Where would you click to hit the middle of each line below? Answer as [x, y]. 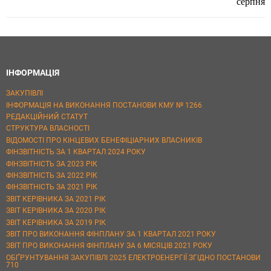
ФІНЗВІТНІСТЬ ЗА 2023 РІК [52, 164]
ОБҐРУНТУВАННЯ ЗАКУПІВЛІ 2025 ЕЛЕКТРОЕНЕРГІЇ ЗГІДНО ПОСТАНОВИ [133, 257]
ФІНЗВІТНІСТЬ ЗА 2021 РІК [52, 187]
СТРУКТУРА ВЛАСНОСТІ [48, 129]
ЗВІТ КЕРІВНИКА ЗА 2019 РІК [56, 222]
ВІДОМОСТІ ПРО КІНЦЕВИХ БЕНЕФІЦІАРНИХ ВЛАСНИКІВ [104, 140]
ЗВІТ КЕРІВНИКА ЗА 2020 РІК [56, 211]
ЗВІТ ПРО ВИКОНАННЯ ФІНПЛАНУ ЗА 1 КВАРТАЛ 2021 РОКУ [111, 234]
